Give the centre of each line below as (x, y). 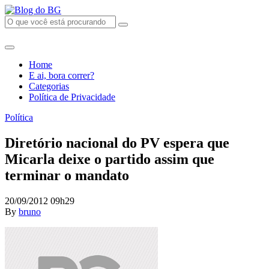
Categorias (49, 86)
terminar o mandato (67, 175)
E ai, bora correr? (62, 75)
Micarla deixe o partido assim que (110, 159)
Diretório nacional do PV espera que (117, 143)
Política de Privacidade (72, 97)
